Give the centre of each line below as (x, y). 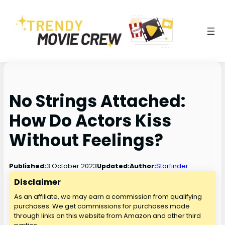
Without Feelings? (86, 140)
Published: (27, 166)
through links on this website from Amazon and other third (108, 216)
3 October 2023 (71, 166)
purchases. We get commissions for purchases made (102, 206)
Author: (143, 166)
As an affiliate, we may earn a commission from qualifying (108, 197)
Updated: (113, 166)
